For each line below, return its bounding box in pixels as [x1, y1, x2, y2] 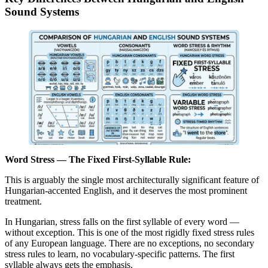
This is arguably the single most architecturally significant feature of [5, 174, 259, 185]
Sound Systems [5, 5, 79, 18]
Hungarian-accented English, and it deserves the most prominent [5, 185, 247, 196]
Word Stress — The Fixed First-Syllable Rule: [5, 154, 191, 165]
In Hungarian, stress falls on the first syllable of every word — [5, 216, 239, 227]
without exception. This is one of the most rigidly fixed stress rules [5, 227, 254, 237]
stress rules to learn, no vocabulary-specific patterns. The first [5, 248, 234, 259]
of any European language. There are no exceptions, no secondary [5, 237, 254, 248]
